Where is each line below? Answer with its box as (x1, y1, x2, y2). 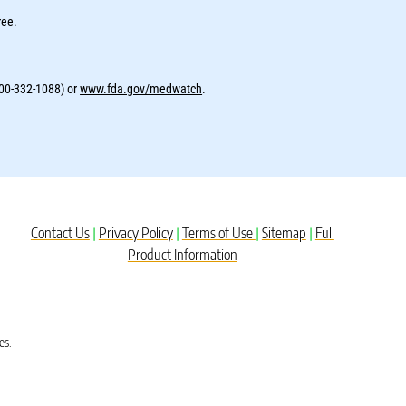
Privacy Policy (98, 224, 173, 243)
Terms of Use (181, 224, 256, 243)
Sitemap (261, 224, 306, 243)
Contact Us (30, 224, 90, 243)
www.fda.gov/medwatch (80, 82, 203, 97)
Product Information (127, 246, 237, 265)
